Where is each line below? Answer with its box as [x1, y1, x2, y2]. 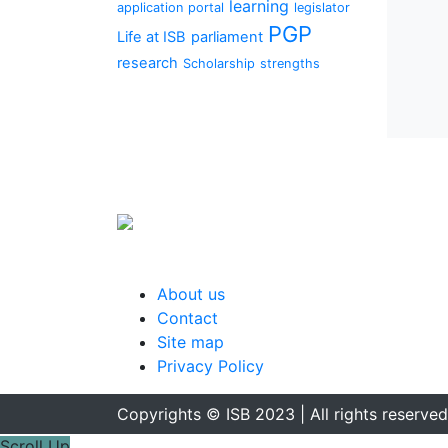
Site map [157, 332, 224, 352]
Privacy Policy [157, 356, 264, 376]
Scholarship [183, 56, 255, 71]
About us [157, 284, 225, 304]
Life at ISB [117, 28, 186, 46]
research [117, 54, 178, 72]
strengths [260, 56, 320, 71]
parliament [191, 28, 263, 46]
